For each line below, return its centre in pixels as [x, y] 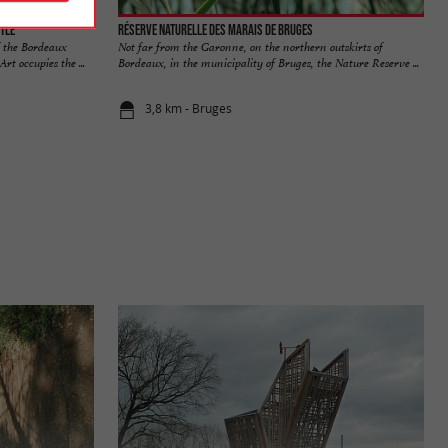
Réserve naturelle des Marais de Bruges [215, 29]
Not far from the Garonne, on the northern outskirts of [250, 46]
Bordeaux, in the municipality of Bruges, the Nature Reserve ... [268, 62]
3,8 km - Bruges [189, 109]
